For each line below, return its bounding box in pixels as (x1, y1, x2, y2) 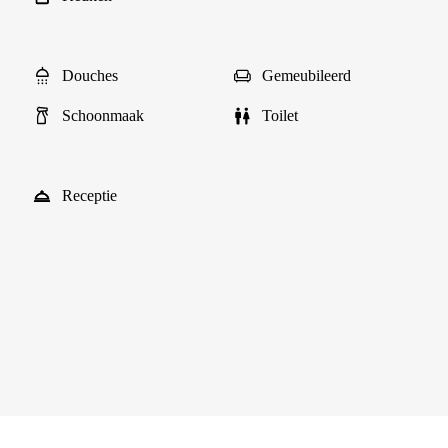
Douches (62, 67, 118, 84)
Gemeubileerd (262, 67, 351, 84)
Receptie (62, 187, 117, 204)
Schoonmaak (62, 107, 144, 124)
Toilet (262, 107, 298, 124)
